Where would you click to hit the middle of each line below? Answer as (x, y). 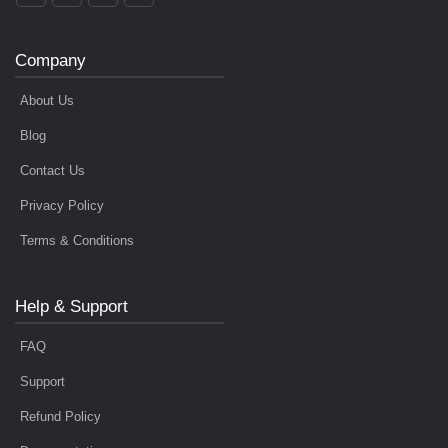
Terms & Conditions (77, 240)
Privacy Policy (62, 205)
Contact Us (52, 170)
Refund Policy (60, 416)
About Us (47, 100)
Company (50, 60)
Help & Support (71, 306)
